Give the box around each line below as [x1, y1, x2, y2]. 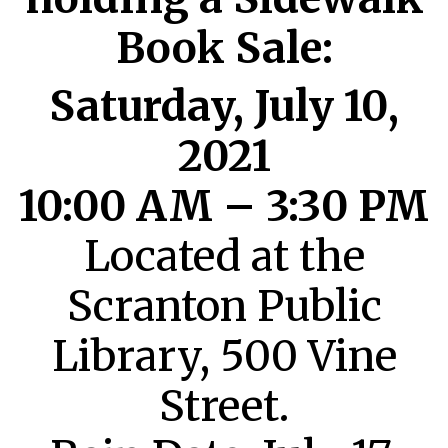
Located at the [83, 229, 365, 282]
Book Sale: [115, 21, 333, 74]
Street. [159, 379, 289, 432]
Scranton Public [66, 279, 382, 332]
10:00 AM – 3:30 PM [19, 179, 429, 232]
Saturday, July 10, [49, 79, 399, 132]
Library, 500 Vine [51, 329, 397, 382]
